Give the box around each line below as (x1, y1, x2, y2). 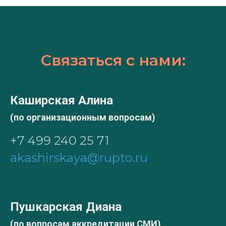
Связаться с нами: (40, 50, 186, 70)
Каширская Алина (10, 93, 113, 107)
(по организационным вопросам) (10, 111, 155, 123)
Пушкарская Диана (10, 199, 122, 214)
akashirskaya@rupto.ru (10, 150, 148, 165)
